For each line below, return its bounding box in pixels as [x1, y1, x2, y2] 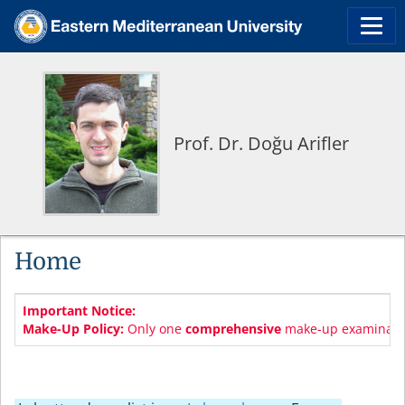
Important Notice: [23, 302, 136, 319]
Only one [124, 320, 185, 337]
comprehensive [185, 320, 281, 337]
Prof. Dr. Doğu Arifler [174, 131, 349, 155]
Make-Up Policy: [23, 320, 124, 337]
